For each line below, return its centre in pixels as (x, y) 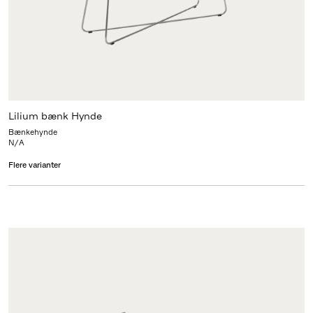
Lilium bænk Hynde (55, 116)
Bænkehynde (32, 132)
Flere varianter (34, 165)
